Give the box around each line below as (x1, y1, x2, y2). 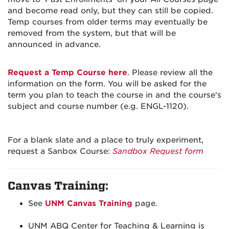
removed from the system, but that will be (8, 29, 176, 38)
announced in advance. (8, 40, 101, 49)
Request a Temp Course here (8, 68, 127, 77)
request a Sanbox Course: (8, 147, 112, 156)
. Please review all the (127, 68, 213, 77)
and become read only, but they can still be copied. (8, 6, 213, 15)
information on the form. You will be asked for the (8, 79, 207, 88)
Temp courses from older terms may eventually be (8, 17, 208, 27)
